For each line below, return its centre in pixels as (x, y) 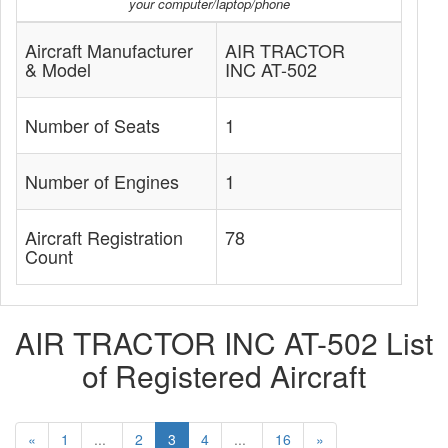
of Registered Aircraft (224, 375)
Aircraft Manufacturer (109, 50)
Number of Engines (102, 181)
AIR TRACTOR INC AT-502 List (224, 342)
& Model (58, 69)
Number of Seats (92, 125)
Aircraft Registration (104, 237)
